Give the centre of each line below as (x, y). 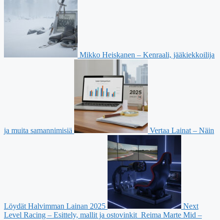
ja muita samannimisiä (38, 131)
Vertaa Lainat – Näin (182, 131)
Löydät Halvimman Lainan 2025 (55, 206)
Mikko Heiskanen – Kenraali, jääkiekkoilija (147, 55)
